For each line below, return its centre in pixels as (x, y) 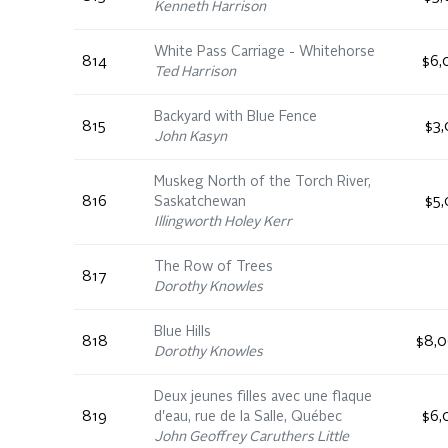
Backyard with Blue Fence (235, 117)
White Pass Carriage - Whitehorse (264, 52)
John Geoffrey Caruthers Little (251, 437)
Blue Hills (182, 332)
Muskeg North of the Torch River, (262, 182)
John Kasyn (190, 137)
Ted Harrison (195, 72)
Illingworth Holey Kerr (223, 222)
